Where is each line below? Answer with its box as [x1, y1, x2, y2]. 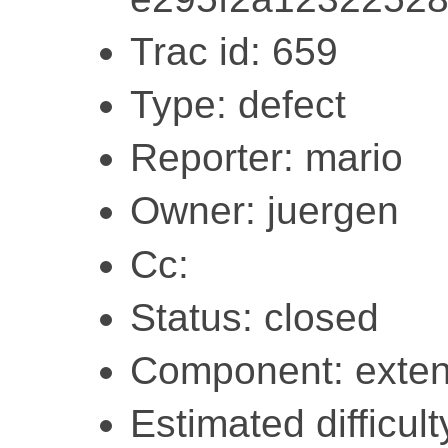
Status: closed [130, 295, 379, 339]
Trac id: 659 [130, 29, 338, 73]
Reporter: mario [130, 136, 403, 180]
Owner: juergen [130, 189, 399, 233]
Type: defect [130, 82, 346, 126]
